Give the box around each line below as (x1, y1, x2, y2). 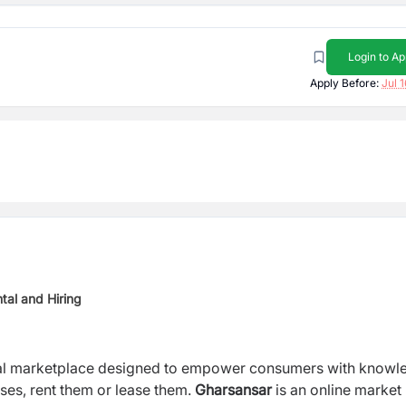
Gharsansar (195, 381, 272, 399)
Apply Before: (310, 76, 379, 90)
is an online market (272, 381, 401, 399)
